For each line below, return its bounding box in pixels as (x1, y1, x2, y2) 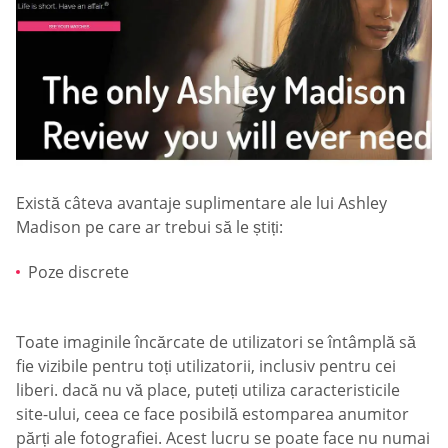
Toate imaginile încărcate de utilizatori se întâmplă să (16, 330, 416, 353)
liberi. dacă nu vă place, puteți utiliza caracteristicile (16, 378, 400, 401)
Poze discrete (28, 261, 129, 284)
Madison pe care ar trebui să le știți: (16, 215, 283, 238)
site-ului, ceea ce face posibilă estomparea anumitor (16, 402, 409, 425)
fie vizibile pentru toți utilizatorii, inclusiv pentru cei (16, 354, 396, 377)
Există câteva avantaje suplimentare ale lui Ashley (16, 191, 387, 214)
